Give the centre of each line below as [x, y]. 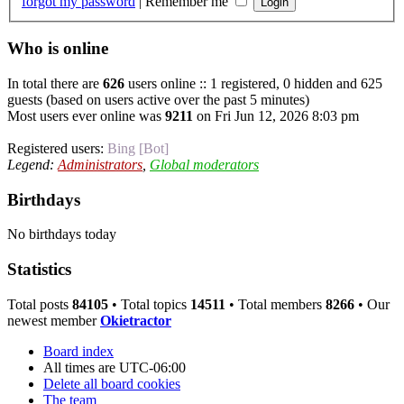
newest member [54, 320]
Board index [78, 351]
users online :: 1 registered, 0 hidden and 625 [253, 83]
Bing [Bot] [138, 148]
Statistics [39, 270]
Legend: [32, 164]
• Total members [275, 304]
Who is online [58, 49]
